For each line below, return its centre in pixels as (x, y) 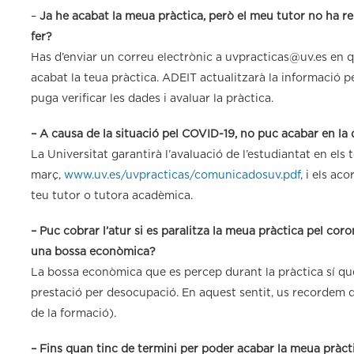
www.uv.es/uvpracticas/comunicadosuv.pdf (182, 175)
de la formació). (73, 313)
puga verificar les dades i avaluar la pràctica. (152, 98)
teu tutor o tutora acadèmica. (112, 196)
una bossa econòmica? (93, 252)
